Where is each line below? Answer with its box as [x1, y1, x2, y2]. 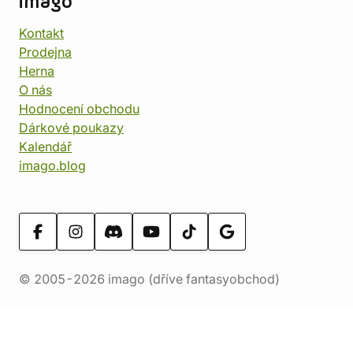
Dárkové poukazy [19, 120, 124, 136]
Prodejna [19, 44, 72, 60]
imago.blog [19, 158, 86, 173]
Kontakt [19, 25, 64, 41]
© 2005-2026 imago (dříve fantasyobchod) [19, 271, 280, 287]
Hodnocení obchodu [19, 101, 139, 117]
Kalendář [19, 139, 72, 154]
